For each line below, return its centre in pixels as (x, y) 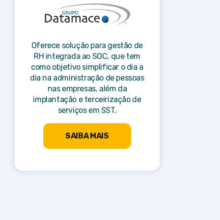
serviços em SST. (87, 110)
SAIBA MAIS (87, 136)
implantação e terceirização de (87, 99)
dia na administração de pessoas (87, 78)
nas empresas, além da (87, 89)
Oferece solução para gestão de (87, 45)
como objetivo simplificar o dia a (87, 67)
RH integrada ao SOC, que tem (87, 56)
